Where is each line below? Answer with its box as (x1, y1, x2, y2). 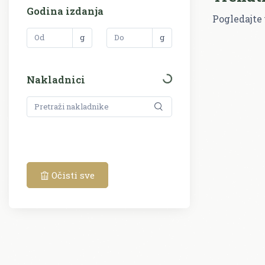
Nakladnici (27, 73, 85, 87)
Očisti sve (49, 169, 95, 181)
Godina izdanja (27, 4, 104, 18)
